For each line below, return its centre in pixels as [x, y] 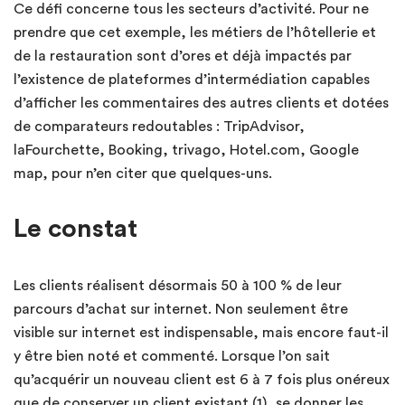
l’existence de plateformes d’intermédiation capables [192, 80]
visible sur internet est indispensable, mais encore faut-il [201, 333]
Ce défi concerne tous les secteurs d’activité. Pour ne [191, 9]
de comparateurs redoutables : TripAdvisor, [159, 127]
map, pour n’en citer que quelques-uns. [143, 174]
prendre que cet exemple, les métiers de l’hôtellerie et [195, 33]
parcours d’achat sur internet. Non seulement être [181, 310]
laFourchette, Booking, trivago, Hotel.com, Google [186, 151]
